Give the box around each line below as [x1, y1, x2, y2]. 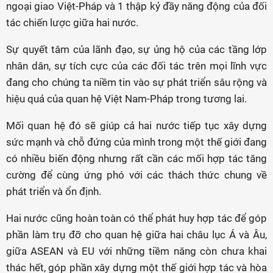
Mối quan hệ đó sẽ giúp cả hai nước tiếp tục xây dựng [6, 119, 267, 132]
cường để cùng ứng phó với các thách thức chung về [6, 169, 267, 181]
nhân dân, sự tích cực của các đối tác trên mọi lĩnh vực [6, 60, 267, 72]
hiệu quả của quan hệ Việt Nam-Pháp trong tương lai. [6, 93, 247, 105]
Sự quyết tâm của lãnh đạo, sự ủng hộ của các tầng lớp [6, 43, 267, 55]
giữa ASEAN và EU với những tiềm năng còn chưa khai [6, 245, 267, 257]
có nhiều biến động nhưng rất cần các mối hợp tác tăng [6, 152, 267, 165]
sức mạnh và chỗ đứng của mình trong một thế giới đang [6, 136, 267, 148]
